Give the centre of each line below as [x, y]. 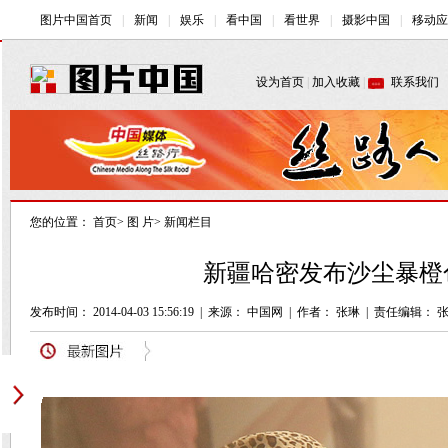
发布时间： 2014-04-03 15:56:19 [112, 312]
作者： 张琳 [328, 312]
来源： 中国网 [245, 312]
